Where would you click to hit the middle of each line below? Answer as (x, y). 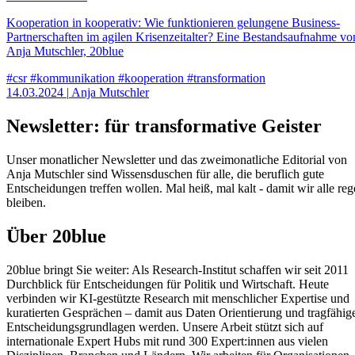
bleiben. (26, 202)
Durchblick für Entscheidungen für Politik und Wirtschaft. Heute (168, 284)
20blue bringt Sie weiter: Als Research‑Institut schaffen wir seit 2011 (177, 269)
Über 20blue (56, 236)
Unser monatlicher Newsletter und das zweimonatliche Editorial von (177, 159)
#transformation (226, 78)
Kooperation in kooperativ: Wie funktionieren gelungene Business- (173, 22)
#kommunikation (73, 78)
